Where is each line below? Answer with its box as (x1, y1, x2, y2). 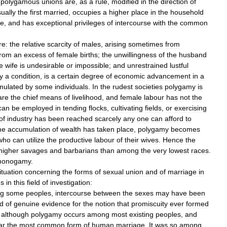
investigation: (50, 178, 92, 186)
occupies (72, 8, 101, 16)
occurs (64, 210, 85, 218)
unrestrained (127, 61, 168, 69)
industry (7, 114, 32, 123)
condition (11, 71, 40, 80)
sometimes (128, 40, 163, 48)
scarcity (47, 40, 71, 48)
